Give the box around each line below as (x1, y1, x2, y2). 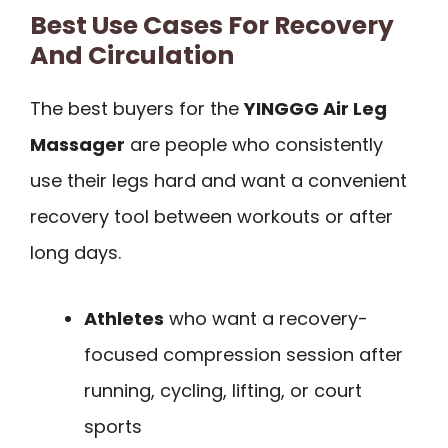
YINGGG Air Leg (244, 95, 387, 121)
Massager (30, 131, 125, 157)
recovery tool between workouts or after (30, 203, 393, 229)
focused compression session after (84, 342, 403, 368)
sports (84, 414, 142, 440)
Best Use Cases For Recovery (30, 7, 394, 43)
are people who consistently (125, 131, 383, 157)
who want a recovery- (164, 306, 368, 332)
